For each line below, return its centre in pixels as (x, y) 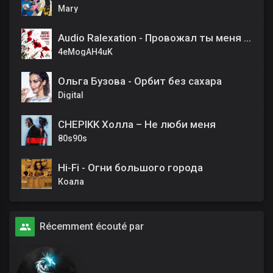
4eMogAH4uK (85, 52)
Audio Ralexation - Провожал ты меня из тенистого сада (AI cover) (247, 38)
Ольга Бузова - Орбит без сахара (140, 81)
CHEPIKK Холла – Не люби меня (137, 125)
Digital (71, 95)
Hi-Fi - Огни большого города (130, 168)
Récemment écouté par (92, 227)
